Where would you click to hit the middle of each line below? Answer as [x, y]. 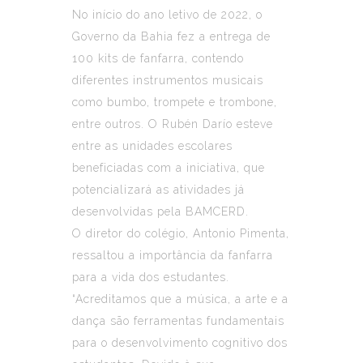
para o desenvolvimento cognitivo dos [180, 342]
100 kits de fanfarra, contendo [158, 58]
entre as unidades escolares [152, 145]
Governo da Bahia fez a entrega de [171, 36]
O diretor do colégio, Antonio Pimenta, [181, 233]
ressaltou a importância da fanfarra [173, 255]
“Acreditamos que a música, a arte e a [180, 299]
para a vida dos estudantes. [151, 277]
